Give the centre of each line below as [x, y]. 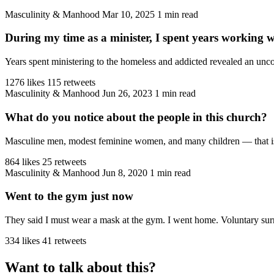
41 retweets [64, 240]
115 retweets [71, 83]
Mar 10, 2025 [128, 14]
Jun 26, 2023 [127, 94]
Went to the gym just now [69, 196]
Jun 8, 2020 [125, 172]
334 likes [22, 240]
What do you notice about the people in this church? [136, 117]
